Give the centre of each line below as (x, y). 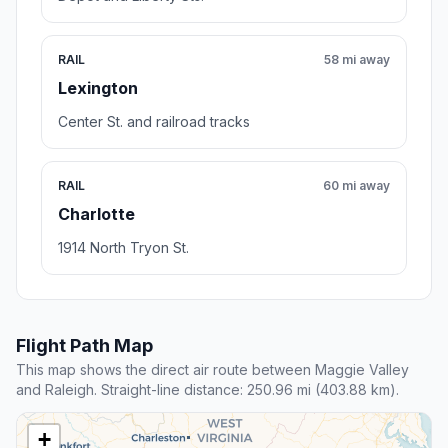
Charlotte (96, 214)
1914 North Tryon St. (123, 248)
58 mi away (357, 60)
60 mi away (356, 186)
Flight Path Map (84, 346)
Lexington (98, 88)
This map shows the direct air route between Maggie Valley (212, 370)
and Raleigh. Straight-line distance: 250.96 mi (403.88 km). (207, 390)
